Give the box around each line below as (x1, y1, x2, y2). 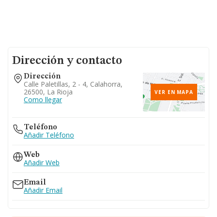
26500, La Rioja (24, 87, 73, 96)
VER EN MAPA (155, 89, 193, 95)
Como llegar (24, 95, 62, 104)
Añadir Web (24, 158, 60, 167)
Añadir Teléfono (24, 130, 74, 139)
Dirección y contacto (12, 55, 122, 67)
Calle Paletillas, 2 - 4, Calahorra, (24, 79, 123, 89)
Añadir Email (24, 186, 62, 195)
